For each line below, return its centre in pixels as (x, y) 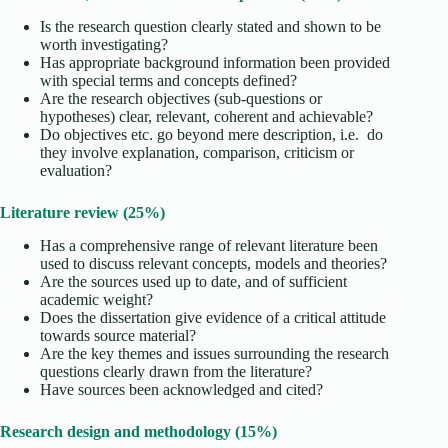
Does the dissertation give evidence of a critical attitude (213, 317)
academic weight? (96, 299)
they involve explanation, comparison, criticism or (197, 152)
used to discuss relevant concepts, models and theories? (213, 263)
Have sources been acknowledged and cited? (181, 389)
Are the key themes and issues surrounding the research (214, 353)
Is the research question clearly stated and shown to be (210, 26)
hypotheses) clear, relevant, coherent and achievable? (206, 116)
